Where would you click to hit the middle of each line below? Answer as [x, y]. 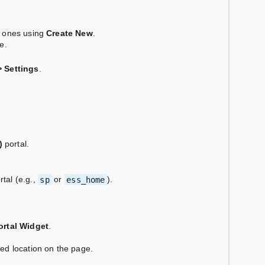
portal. [16, 144]
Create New [70, 33]
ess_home [86, 180]
